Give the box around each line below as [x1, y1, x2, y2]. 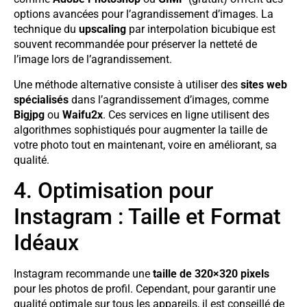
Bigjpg [14, 108, 45, 121]
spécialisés [14, 93, 69, 106]
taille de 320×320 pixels [153, 267, 269, 281]
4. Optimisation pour [14, 177, 213, 204]
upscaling [79, 23, 126, 36]
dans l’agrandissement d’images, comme [69, 93, 269, 106]
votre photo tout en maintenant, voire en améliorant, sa [14, 138, 277, 151]
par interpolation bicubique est [126, 23, 275, 36]
